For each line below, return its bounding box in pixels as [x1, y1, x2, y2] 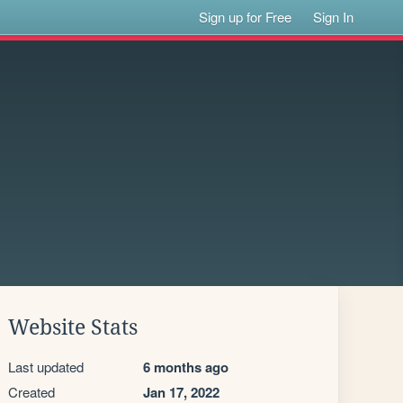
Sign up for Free [199, 7, 292, 26]
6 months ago [143, 357, 228, 377]
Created [8, 382, 55, 401]
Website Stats [8, 316, 138, 339]
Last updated [8, 357, 84, 376]
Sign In [313, 7, 354, 26]
